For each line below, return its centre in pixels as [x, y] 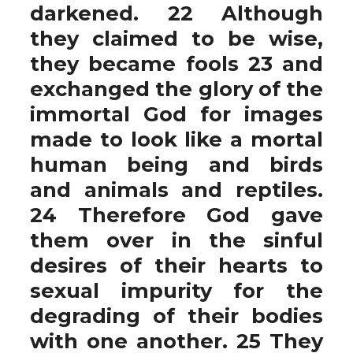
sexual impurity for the [176, 290]
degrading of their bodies [176, 316]
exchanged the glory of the [176, 89]
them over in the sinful [176, 240]
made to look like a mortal [176, 139]
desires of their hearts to [176, 265]
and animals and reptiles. [176, 190]
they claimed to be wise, [176, 38]
